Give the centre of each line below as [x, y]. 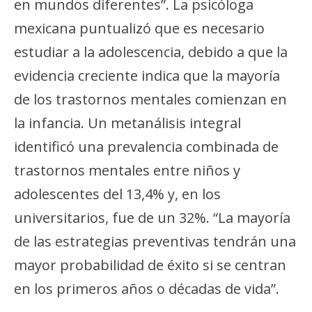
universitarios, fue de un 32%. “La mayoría [152, 218]
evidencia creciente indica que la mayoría [147, 76]
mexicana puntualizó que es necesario [139, 29]
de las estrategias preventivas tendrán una [155, 242]
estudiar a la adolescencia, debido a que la [151, 52]
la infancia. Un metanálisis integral [127, 123]
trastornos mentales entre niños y [127, 171]
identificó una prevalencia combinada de [146, 147]
